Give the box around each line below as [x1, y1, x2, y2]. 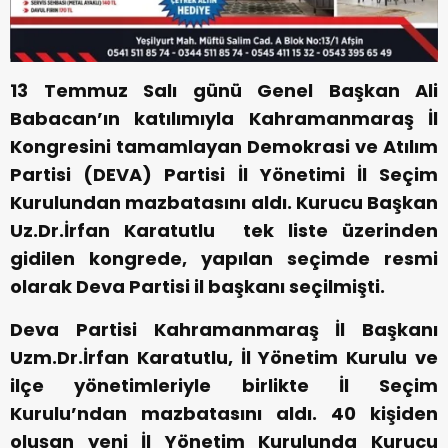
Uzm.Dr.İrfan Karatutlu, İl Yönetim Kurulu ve [10, 345, 438, 371]
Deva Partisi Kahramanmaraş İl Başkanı [10, 317, 438, 343]
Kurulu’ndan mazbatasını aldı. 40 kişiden [10, 401, 438, 427]
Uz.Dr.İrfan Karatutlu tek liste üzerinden [10, 218, 438, 244]
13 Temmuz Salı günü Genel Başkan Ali [10, 78, 438, 104]
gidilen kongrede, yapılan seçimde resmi [10, 246, 438, 272]
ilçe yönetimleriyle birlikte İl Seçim [10, 373, 438, 399]
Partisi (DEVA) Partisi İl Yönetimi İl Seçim [10, 162, 438, 188]
